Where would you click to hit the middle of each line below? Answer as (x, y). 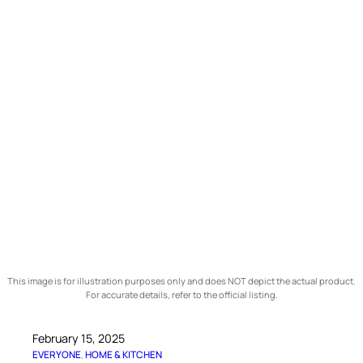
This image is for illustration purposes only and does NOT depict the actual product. (181, 280)
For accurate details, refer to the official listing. (181, 294)
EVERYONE (57, 354)
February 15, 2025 (79, 338)
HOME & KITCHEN (124, 354)
